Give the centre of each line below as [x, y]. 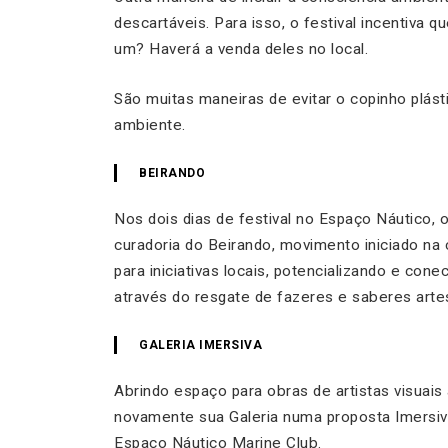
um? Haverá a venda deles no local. [241, 48]
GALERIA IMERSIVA [202, 344]
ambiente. [150, 124]
